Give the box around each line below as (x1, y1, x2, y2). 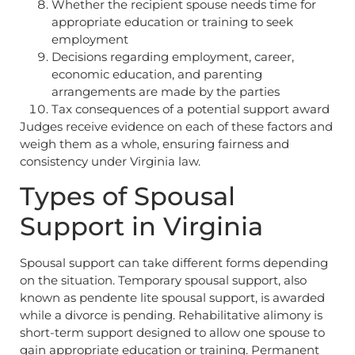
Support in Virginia (20, 211, 263, 242)
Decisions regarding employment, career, (52, 48, 294, 64)
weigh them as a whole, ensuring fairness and (20, 136, 289, 151)
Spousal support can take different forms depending (20, 255, 328, 271)
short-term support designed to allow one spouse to (20, 325, 325, 341)
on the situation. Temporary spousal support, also (20, 273, 307, 288)
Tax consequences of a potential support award (52, 101, 330, 116)
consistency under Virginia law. (20, 153, 200, 169)
